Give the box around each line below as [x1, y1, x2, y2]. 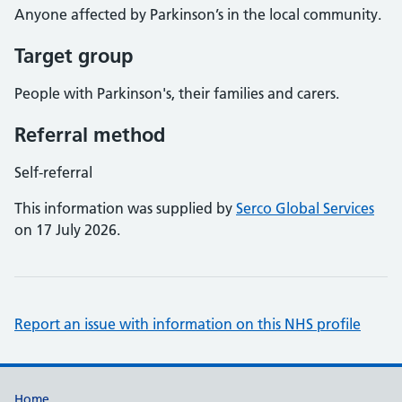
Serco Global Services [236, 199, 374, 217]
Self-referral [14, 163, 92, 181]
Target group [14, 43, 133, 68]
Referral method [14, 122, 165, 147]
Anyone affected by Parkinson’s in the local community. [14, 5, 381, 23]
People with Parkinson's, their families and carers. [14, 84, 339, 102]
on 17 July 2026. [14, 221, 120, 239]
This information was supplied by [14, 199, 236, 217]
